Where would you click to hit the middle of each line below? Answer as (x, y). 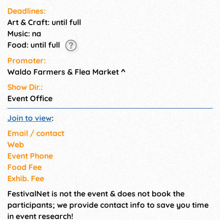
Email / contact (36, 133)
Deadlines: (27, 11)
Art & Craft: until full (44, 22)
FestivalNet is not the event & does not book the (96, 193)
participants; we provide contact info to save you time (108, 205)
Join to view (29, 118)
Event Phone (30, 155)
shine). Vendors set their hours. (164, 16)
